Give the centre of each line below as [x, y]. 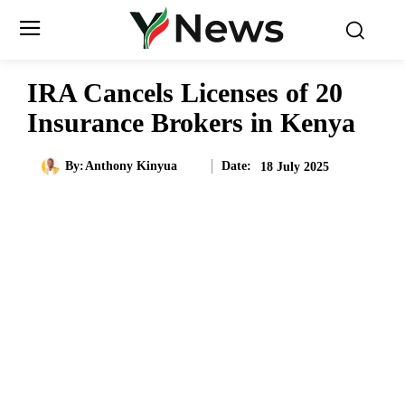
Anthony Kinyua [131, 166]
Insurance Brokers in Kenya [191, 122]
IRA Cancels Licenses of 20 [185, 93]
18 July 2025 [295, 166]
